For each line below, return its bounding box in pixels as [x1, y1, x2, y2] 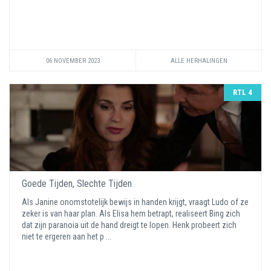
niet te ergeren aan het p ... [22, 232, 113, 241]
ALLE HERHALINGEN [170, 57, 227, 65]
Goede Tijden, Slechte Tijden [22, 178, 132, 189]
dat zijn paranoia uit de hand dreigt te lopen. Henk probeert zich [22, 220, 237, 230]
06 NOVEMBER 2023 [45, 57, 100, 65]
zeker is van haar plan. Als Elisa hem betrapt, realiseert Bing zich [22, 209, 240, 218]
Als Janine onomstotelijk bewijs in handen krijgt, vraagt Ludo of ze [22, 197, 249, 207]
